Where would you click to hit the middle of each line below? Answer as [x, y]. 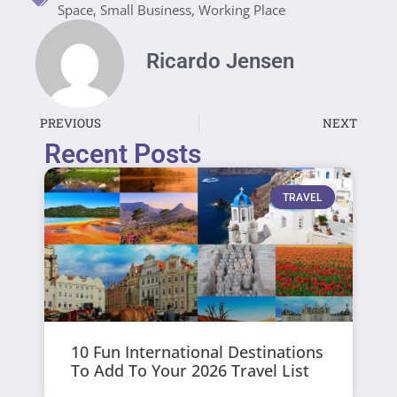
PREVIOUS [70, 124]
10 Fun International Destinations [198, 352]
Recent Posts [123, 154]
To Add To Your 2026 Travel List [191, 371]
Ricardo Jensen [220, 62]
